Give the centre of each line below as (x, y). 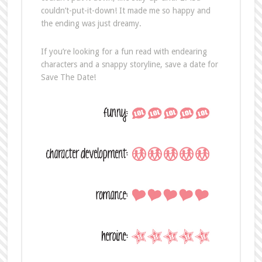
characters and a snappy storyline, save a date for (129, 64)
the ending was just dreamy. (91, 23)
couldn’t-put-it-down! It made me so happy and (125, 10)
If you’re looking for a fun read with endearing (124, 51)
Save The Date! (68, 77)
